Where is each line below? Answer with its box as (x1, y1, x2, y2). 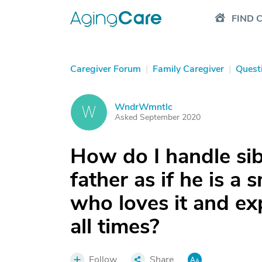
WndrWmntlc (115, 101, 173, 113)
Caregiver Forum (70, 63, 141, 75)
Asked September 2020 (115, 112, 201, 123)
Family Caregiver (153, 63, 224, 75)
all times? (70, 212, 160, 241)
